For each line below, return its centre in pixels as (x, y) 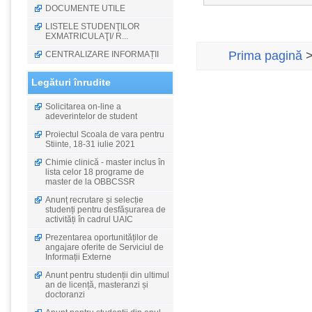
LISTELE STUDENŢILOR (93, 26)
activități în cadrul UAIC (89, 219)
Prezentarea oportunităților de (102, 237)
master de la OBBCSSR (90, 182)
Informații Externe (78, 257)
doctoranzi (65, 295)
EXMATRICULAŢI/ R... (87, 36)
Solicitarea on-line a (83, 107)
